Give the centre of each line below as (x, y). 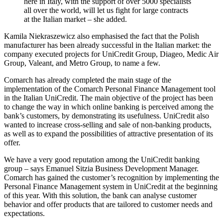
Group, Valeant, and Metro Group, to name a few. (82, 63)
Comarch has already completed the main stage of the (88, 80)
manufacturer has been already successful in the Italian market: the (108, 45)
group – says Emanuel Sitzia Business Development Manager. (101, 168)
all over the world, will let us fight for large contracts (106, 10)
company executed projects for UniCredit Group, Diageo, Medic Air (111, 54)
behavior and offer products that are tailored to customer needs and (108, 204)
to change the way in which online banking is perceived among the (109, 107)
